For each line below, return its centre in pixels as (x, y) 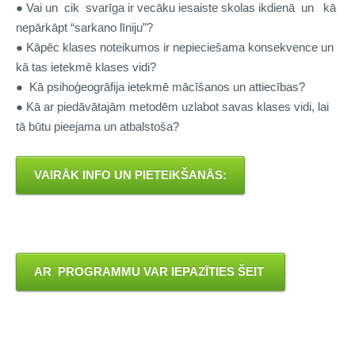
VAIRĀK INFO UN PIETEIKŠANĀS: (130, 175)
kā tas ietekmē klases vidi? (86, 67)
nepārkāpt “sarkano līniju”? (84, 27)
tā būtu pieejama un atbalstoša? (99, 126)
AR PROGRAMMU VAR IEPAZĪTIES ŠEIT (150, 271)
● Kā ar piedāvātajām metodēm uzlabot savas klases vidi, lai (172, 107)
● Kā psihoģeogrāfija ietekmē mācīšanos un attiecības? (164, 87)
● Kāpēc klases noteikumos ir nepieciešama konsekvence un (175, 47)
